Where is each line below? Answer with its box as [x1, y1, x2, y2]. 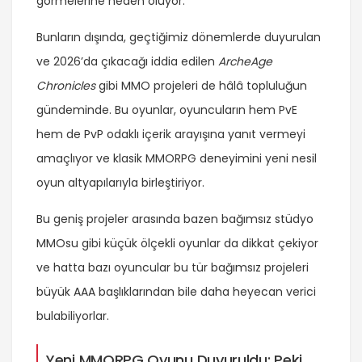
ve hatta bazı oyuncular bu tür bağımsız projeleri [36, 259, 309, 276]
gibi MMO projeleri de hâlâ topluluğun [95, 77, 307, 94]
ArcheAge [218, 53, 272, 69]
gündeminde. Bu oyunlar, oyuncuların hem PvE [36, 101, 297, 118]
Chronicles [36, 77, 95, 94]
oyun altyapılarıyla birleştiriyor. [36, 174, 204, 191]
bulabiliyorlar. [36, 307, 109, 324]
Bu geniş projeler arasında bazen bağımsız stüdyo [36, 210, 314, 227]
